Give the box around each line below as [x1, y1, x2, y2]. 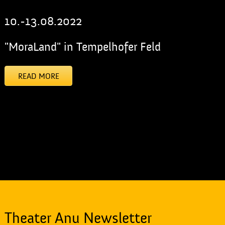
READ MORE [18, 71, 59, 81]
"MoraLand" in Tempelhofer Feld [4, 40, 161, 54]
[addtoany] [4, 114, 40, 123]
